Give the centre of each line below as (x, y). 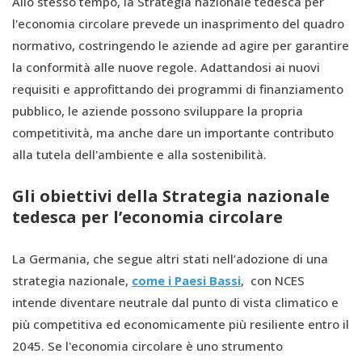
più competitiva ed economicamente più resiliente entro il (181, 324)
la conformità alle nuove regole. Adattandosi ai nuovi (166, 67)
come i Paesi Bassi (186, 281)
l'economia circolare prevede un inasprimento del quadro (178, 24)
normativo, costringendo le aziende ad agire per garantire (181, 46)
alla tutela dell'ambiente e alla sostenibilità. (139, 155)
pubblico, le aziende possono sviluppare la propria (158, 111)
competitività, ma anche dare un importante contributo (173, 133)
